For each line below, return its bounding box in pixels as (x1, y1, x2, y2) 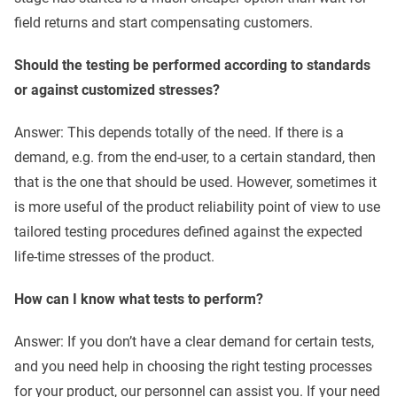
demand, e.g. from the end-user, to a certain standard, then (14, 149, 376, 167)
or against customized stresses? (14, 82, 220, 99)
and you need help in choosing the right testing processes (14, 358, 372, 376)
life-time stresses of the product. (14, 248, 214, 266)
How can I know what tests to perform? (14, 291, 263, 308)
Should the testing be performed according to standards (14, 57, 370, 74)
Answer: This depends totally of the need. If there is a (14, 124, 344, 142)
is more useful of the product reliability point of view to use (14, 198, 380, 216)
